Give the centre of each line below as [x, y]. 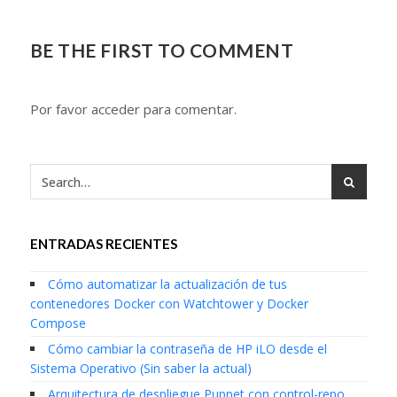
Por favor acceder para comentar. [133, 109]
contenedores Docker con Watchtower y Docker [169, 304]
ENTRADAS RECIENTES [103, 244]
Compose [58, 323]
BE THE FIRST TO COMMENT [162, 51]
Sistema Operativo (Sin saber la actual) [140, 369]
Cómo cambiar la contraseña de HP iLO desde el [187, 349]
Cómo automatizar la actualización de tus [167, 284]
